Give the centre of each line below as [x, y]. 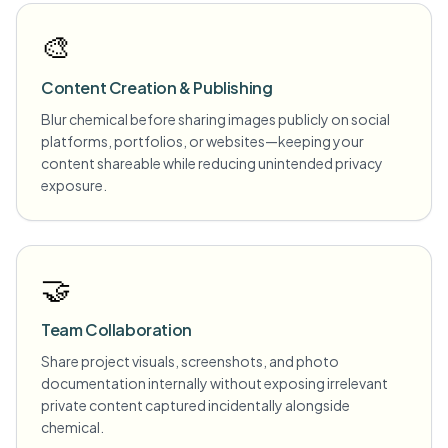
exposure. [74, 185]
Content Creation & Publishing [157, 87]
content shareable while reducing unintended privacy [212, 163]
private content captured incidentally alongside [195, 405]
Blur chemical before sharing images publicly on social [215, 119]
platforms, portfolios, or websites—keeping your [202, 141]
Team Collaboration [116, 329]
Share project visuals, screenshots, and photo [190, 361]
